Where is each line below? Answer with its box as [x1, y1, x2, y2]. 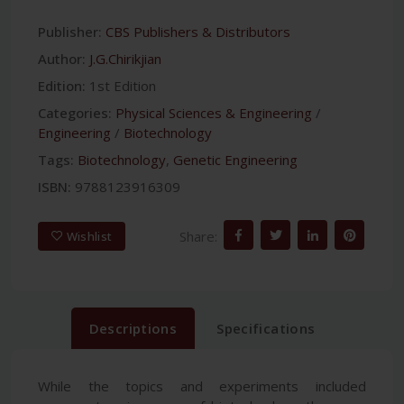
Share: [179, 226, 217, 245]
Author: [38, 50, 86, 69]
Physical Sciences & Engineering [115, 104, 312, 123]
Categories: [38, 104, 112, 123]
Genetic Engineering [173, 151, 298, 170]
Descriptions [88, 319, 178, 338]
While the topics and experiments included [38, 377, 366, 396]
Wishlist [66, 227, 113, 244]
